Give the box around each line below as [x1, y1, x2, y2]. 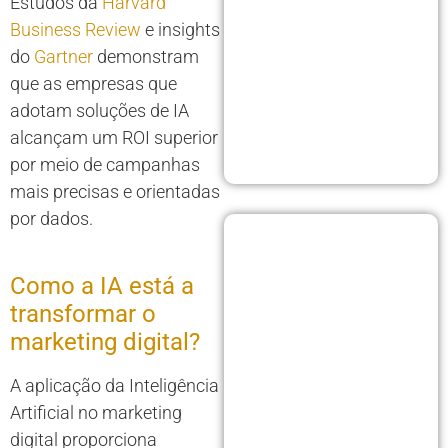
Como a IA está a [10, 272, 194, 301]
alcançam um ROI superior [10, 127, 218, 149]
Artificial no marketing [10, 402, 182, 424]
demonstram [93, 46, 199, 68]
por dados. [10, 208, 93, 230]
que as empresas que [10, 73, 177, 95]
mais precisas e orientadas [10, 181, 220, 203]
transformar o [10, 300, 156, 329]
